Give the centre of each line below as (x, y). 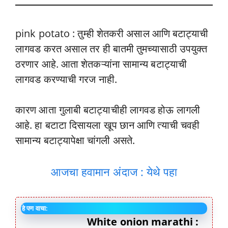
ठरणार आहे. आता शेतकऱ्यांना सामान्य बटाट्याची (101, 64)
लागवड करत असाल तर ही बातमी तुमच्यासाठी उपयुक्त (111, 49)
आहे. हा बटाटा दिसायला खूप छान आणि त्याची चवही (108, 125)
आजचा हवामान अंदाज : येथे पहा (114, 172)
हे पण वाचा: (35, 208)
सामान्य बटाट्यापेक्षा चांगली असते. (75, 140)
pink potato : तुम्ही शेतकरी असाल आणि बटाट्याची (112, 34)
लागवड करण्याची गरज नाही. (66, 79)
